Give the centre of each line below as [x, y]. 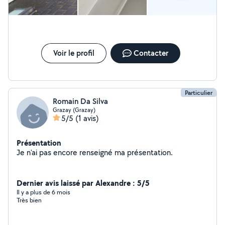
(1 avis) [87, 118]
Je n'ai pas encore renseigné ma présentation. [150, 152]
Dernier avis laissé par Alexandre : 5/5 [83, 183]
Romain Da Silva [80, 101]
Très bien [29, 200]
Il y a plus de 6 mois [43, 192]
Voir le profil [74, 53]
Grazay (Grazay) [74, 110]
